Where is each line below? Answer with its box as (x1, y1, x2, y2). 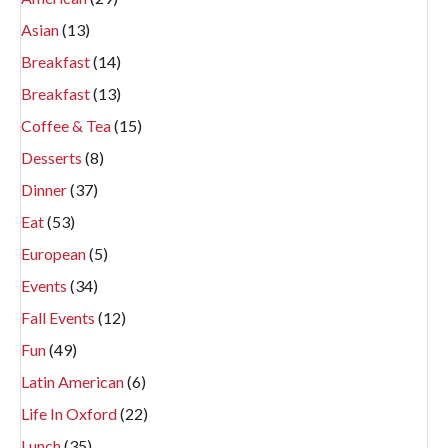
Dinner (21, 180, 70, 200)
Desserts (21, 148, 85, 168)
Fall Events (21, 308, 98, 328)
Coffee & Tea (21, 116, 114, 136)
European (21, 244, 89, 264)
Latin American (21, 372, 127, 392)
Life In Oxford (21, 404, 120, 424)
